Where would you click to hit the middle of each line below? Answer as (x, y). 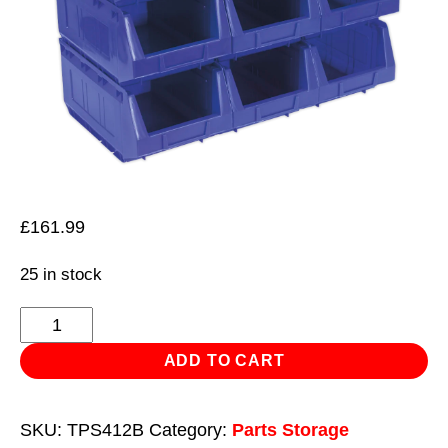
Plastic (45, 320)
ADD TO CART (224, 360)
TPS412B (105, 429)
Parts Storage (290, 429)
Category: (190, 429)
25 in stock (61, 274)
